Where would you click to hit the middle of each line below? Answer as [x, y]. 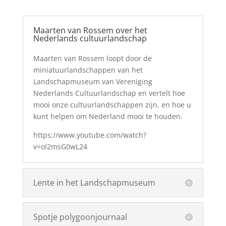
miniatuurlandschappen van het [88, 70]
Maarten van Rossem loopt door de [92, 58]
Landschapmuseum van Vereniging [93, 81]
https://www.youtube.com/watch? [90, 135]
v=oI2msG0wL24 [60, 147]
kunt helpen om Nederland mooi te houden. [108, 116]
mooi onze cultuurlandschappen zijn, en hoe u [112, 105]
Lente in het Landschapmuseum [94, 183]
